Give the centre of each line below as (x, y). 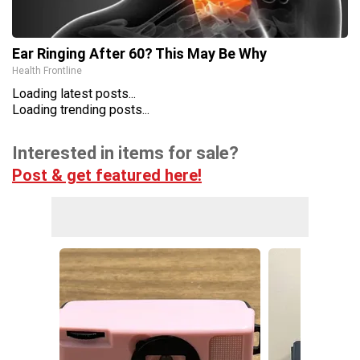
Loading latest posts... (74, 93)
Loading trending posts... (81, 109)
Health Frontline (47, 70)
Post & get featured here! (107, 175)
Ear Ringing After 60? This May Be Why (139, 53)
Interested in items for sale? (125, 153)
